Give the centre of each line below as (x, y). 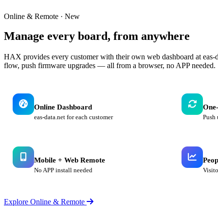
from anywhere (152, 36)
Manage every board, (59, 36)
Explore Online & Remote (45, 202)
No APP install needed (63, 170)
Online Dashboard (63, 107)
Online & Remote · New (42, 17)
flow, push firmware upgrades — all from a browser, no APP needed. (110, 66)
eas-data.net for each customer (73, 117)
